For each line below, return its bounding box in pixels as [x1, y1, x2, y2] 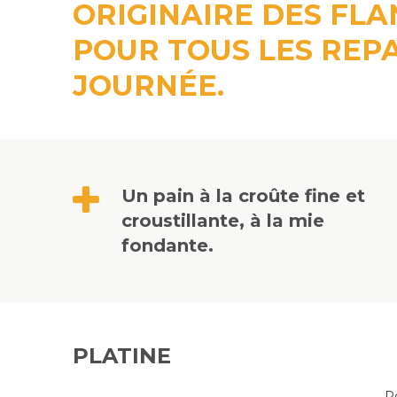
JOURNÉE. [73, 68, 224, 103]
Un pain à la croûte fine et [121, 185, 365, 206]
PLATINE [73, 343, 171, 369]
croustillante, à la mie [121, 210, 324, 231]
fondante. [121, 235, 214, 256]
